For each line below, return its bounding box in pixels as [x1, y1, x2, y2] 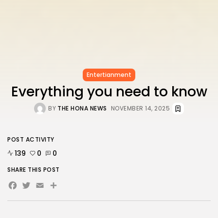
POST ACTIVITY [7, 135, 54, 144]
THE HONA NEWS [57, 104, 107, 113]
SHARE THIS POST [7, 165, 60, 174]
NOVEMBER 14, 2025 [110, 104, 170, 113]
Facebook [7, 177, 81, 199]
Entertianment [87, 71, 131, 79]
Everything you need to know [11, 82, 207, 102]
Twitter [21, 177, 72, 199]
